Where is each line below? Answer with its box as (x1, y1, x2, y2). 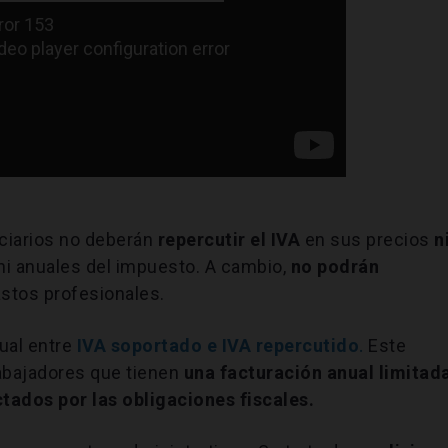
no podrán (286, 255, 380, 277)
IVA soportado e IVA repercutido (76, 334, 360, 356)
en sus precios (304, 228, 430, 250)
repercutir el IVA (157, 228, 305, 250)
